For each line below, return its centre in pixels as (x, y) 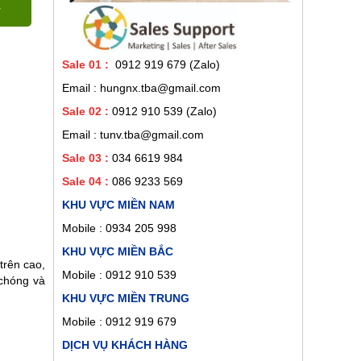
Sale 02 (82, 111)
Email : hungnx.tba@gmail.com (141, 87)
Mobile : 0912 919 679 (119, 321)
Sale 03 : (85, 158)
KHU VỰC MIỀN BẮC (119, 251)
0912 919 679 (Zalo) (166, 64)
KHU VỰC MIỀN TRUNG (127, 298)
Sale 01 (82, 64)
